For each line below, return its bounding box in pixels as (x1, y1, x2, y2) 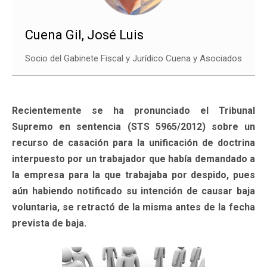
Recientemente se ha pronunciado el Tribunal (12, 104, 255, 116)
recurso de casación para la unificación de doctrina (12, 136, 255, 148)
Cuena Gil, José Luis (25, 27, 144, 42)
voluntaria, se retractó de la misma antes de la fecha (12, 201, 255, 213)
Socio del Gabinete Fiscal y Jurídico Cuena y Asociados (25, 52, 242, 64)
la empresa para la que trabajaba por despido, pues (12, 169, 255, 181)
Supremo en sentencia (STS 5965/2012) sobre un (12, 120, 255, 132)
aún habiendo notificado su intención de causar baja (12, 185, 255, 197)
